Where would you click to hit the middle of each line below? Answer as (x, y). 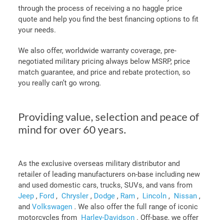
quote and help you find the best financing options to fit (108, 19)
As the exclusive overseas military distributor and (99, 164)
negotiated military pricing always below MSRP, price (104, 61)
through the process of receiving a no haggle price (100, 8)
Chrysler (76, 196)
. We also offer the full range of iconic (136, 207)
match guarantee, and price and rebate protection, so (104, 72)
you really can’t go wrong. (60, 83)
